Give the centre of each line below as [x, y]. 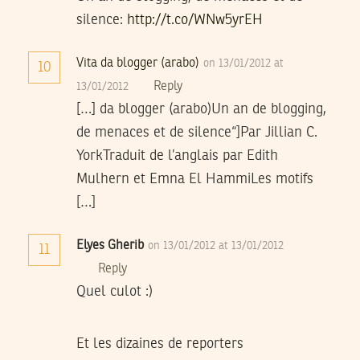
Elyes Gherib [110, 245]
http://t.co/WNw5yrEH [195, 20]
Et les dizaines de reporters [160, 344]
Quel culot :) [115, 291]
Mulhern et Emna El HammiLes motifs [195, 179]
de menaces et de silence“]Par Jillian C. [197, 132]
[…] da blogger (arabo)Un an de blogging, [201, 109]
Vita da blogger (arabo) [138, 63]
